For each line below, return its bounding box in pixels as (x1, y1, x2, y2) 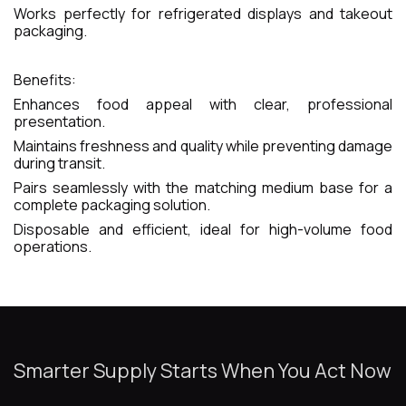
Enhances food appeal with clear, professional (14, 93, 392, 114)
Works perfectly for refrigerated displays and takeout (14, 3, 392, 24)
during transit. (14, 152, 105, 173)
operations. (14, 236, 92, 256)
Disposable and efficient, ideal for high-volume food (14, 218, 392, 239)
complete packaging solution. (14, 194, 210, 215)
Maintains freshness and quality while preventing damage (14, 135, 392, 156)
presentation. (14, 111, 105, 131)
